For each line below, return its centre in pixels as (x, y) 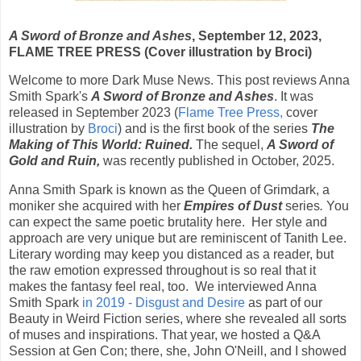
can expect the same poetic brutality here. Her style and (168, 222)
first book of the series (247, 129)
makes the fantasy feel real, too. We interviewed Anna (163, 287)
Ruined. (170, 145)
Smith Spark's (50, 97)
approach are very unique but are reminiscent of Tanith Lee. (178, 239)
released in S (47, 113)
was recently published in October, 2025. (217, 161)
